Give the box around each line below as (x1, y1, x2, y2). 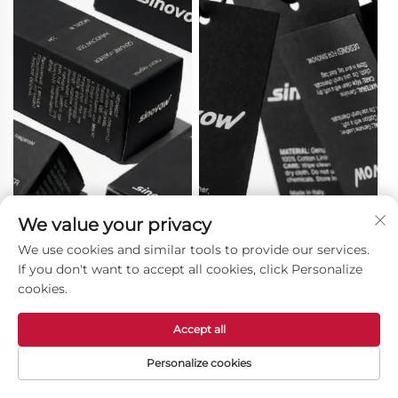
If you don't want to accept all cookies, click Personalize (18, 261, 362, 277)
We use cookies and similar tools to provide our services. (18, 242, 370, 258)
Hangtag (198, 251, 262, 268)
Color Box (13, 251, 82, 268)
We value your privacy (18, 214, 211, 235)
